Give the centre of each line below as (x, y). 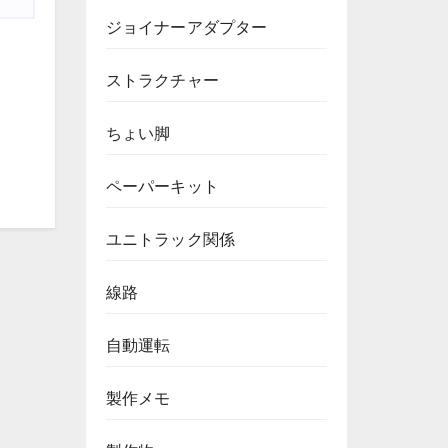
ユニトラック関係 (170, 238)
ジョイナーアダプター (186, 26)
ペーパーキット (162, 185)
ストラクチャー (162, 79)
